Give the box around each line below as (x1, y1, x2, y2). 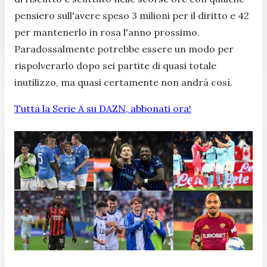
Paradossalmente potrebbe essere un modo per (14, 42, 234, 55)
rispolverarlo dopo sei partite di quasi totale (14, 59, 216, 72)
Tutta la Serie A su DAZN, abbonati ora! (14, 102, 191, 114)
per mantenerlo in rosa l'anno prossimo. (14, 26, 200, 38)
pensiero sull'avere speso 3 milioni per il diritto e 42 (14, 9, 249, 21)
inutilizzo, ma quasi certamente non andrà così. (14, 76, 232, 88)
